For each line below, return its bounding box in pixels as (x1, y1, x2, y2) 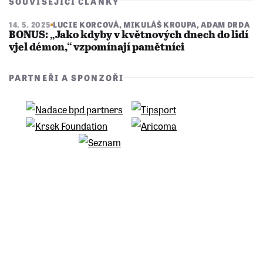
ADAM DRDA (201, 18, 250, 30)
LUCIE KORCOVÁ (53, 18, 119, 30)
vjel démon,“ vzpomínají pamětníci (9, 41, 184, 53)
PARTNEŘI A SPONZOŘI (9, 71, 124, 83)
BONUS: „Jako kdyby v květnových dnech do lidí (9, 29, 248, 41)
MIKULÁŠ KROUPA (123, 18, 197, 30)
